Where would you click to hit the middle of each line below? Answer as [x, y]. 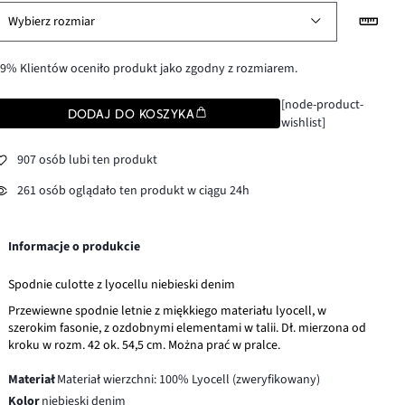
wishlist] [303, 122]
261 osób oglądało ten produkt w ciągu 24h [134, 191]
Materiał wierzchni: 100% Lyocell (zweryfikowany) [189, 379]
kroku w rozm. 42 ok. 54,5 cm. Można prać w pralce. [145, 345]
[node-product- [322, 104]
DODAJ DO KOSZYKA [131, 113]
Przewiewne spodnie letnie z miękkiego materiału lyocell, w [168, 311]
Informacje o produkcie [75, 246]
